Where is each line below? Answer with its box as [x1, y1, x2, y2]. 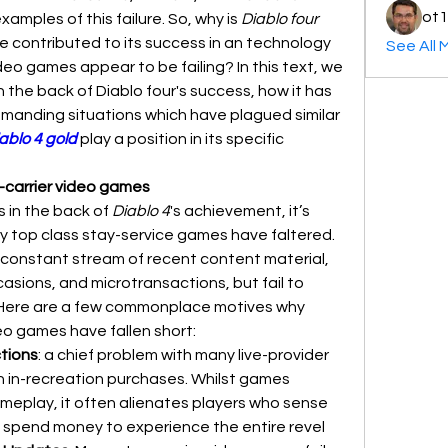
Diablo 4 [112, 203, 170, 219]
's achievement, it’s [170, 203, 310, 219]
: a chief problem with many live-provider [38, 347, 329, 363]
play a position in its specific [77, 131, 284, 147]
